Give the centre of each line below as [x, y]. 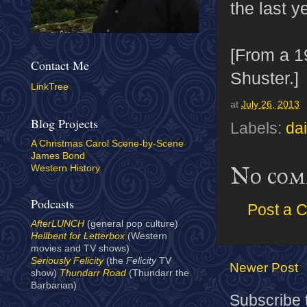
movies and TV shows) [80, 249]
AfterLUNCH [58, 224]
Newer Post [264, 268]
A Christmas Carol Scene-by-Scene [107, 144]
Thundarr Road [93, 273]
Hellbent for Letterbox [78, 236]
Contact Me [60, 65]
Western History [65, 169]
